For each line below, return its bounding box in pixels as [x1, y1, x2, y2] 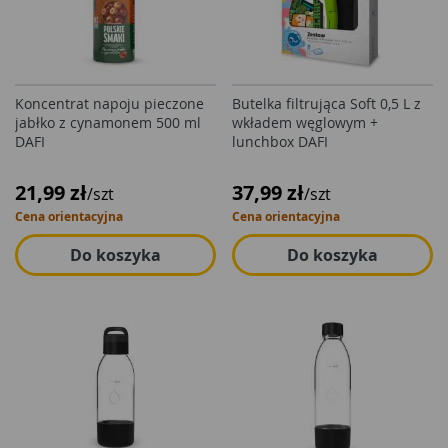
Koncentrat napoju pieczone [15, 94, 204, 113]
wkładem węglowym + [232, 113, 378, 132]
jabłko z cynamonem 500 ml [15, 113, 201, 132]
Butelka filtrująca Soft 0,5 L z [232, 94, 421, 113]
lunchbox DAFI [232, 132, 328, 151]
